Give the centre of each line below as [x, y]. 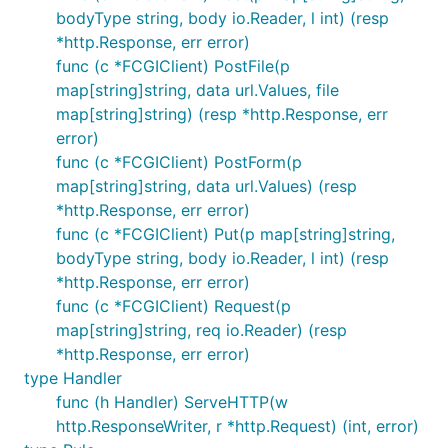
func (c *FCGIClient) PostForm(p [179, 162]
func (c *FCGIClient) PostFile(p [173, 66]
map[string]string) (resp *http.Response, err [222, 114]
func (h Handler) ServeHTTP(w [172, 402]
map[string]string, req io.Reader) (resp [201, 330]
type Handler [73, 378]
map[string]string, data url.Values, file [197, 90]
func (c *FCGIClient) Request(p [173, 306]
